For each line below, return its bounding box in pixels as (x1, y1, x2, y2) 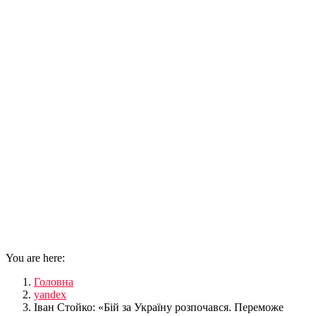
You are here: (6, 252, 65, 265)
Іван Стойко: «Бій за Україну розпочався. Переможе (34, 301, 284, 314)
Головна (34, 276, 73, 288)
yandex (34, 288, 66, 301)
